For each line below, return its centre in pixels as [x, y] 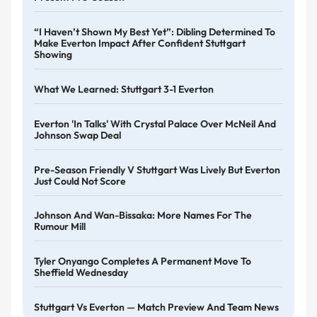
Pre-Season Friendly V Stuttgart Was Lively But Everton [157, 169]
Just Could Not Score [80, 181]
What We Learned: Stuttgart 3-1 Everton [124, 89]
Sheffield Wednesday [81, 273]
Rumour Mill [60, 227]
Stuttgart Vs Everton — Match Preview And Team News [156, 307]
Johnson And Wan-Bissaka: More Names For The [143, 215]
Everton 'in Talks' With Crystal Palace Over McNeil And [155, 123]
